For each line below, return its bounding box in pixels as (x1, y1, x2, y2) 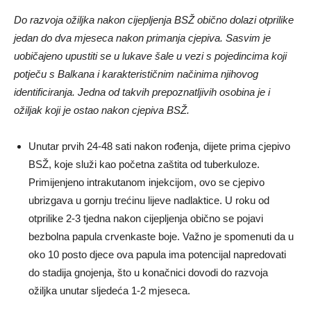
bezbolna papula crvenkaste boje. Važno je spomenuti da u (28, 230, 294, 243)
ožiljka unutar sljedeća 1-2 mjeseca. (28, 285, 190, 297)
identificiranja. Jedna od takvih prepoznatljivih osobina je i (14, 86, 270, 99)
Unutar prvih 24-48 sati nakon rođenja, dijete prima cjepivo (28, 140, 290, 153)
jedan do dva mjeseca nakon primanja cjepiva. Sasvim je (14, 32, 271, 44)
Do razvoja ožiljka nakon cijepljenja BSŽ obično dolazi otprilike (14, 14, 294, 26)
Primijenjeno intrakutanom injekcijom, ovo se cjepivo (28, 176, 264, 189)
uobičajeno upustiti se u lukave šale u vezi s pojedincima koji (14, 50, 287, 62)
